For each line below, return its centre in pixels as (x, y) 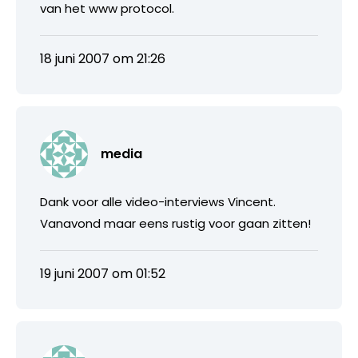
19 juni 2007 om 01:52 (103, 273)
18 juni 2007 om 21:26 (103, 58)
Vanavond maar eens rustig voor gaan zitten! (175, 223)
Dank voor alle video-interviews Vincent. (158, 201)
